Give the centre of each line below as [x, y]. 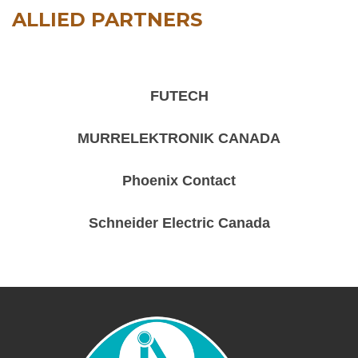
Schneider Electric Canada [179, 223]
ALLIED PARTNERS [107, 19]
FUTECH [179, 95]
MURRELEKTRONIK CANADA [179, 138]
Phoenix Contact [179, 180]
